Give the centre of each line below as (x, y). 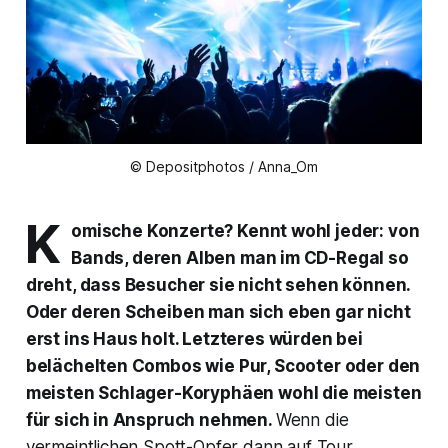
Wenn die (312, 420)
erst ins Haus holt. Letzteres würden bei (194, 339)
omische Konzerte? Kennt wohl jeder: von (245, 231)
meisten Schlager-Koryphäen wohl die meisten (223, 393)
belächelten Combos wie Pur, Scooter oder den (223, 366)
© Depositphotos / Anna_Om (224, 167)
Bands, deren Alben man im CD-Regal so (240, 258)
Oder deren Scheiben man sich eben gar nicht (218, 312)
